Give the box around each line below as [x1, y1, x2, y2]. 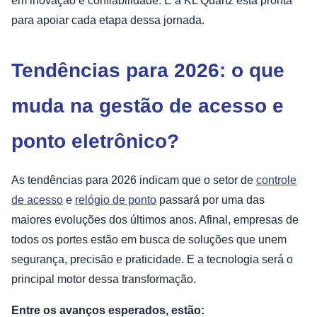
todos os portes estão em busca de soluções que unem [11, 234, 287, 246]
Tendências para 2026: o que [11, 59, 284, 82]
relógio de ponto [75, 194, 156, 207]
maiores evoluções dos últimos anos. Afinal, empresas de [11, 214, 299, 226]
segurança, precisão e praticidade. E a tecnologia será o [11, 253, 293, 266]
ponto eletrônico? [11, 130, 179, 153]
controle [256, 174, 296, 187]
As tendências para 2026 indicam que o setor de [11, 174, 256, 187]
